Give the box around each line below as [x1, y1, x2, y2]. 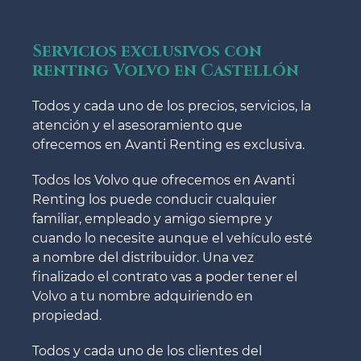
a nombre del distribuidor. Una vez [32, 249, 254, 265]
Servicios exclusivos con [32, 39, 262, 63]
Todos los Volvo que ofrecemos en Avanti [32, 172, 295, 188]
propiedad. [32, 307, 102, 323]
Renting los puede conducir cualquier [32, 191, 276, 207]
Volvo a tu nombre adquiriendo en [32, 288, 253, 304]
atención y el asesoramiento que [32, 117, 243, 133]
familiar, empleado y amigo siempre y [32, 210, 272, 226]
